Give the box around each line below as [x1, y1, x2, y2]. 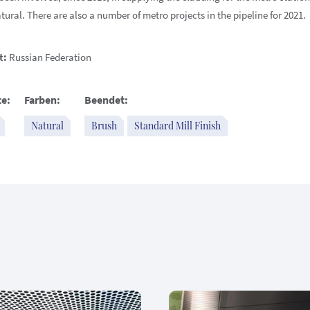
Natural [31, 119, 64, 132]
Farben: [24, 93, 60, 107]
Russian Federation [7, 51, 91, 64]
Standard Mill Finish [134, 119, 221, 132]
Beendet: [84, 93, 128, 107]
